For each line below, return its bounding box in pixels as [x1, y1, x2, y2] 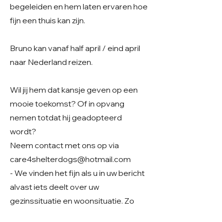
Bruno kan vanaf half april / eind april [10, 43, 140, 53]
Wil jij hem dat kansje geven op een [10, 85, 138, 95]
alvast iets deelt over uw [10, 182, 99, 192]
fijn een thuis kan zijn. [10, 15, 85, 25]
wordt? [10, 126, 36, 136]
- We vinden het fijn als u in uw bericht [10, 168, 145, 178]
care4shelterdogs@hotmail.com [10, 154, 131, 164]
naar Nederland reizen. [10, 57, 93, 67]
